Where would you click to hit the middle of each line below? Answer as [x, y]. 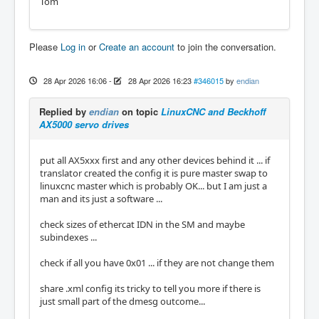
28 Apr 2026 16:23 [159, 80]
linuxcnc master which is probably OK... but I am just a [153, 185]
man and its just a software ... [101, 198]
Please [45, 46]
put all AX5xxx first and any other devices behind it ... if [155, 160]
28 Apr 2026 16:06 [75, 80]
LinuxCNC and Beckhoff [213, 111]
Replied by [64, 111]
